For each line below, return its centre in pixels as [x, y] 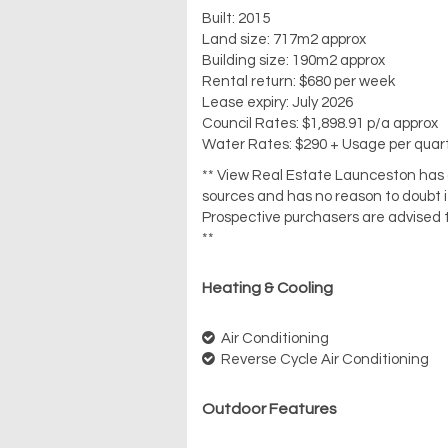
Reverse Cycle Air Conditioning [323, 360]
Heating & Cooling [267, 288]
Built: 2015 [236, 19]
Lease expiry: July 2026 [277, 103]
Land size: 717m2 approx [284, 40]
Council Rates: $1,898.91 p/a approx [320, 124]
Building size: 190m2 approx [293, 61]
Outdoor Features [269, 409]
